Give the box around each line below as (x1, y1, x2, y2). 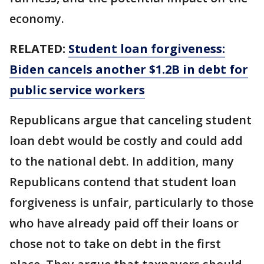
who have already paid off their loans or (9, 215, 239, 231)
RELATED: (9, 41, 68, 57)
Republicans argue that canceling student (9, 112, 252, 128)
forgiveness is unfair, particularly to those (9, 194, 253, 210)
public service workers (9, 82, 145, 98)
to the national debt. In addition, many (9, 153, 234, 169)
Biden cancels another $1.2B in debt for (9, 61, 248, 77)
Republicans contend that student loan (9, 174, 236, 190)
